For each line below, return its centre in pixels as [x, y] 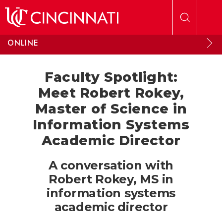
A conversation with [111, 165]
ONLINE [23, 43]
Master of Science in [111, 109]
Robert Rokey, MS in [111, 179]
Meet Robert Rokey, [111, 93]
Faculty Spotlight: [111, 77]
